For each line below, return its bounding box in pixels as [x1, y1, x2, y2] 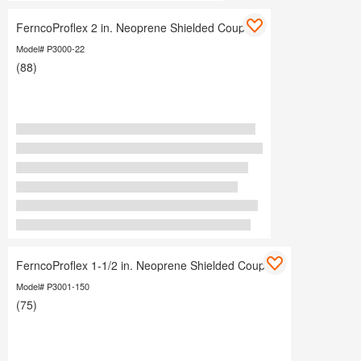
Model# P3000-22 [16, 42, 85, 56]
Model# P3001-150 [16, 280, 89, 293]
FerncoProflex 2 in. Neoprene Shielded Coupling [16, 19, 263, 36]
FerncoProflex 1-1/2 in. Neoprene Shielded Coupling [16, 257, 283, 274]
